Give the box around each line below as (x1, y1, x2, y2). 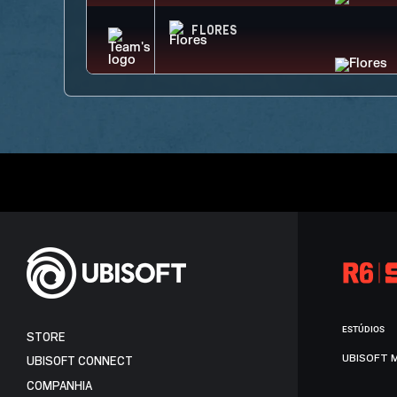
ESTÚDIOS (342, 324, 385, 334)
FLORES (191, 24, 237, 38)
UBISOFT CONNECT (27, 354, 133, 369)
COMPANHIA (27, 378, 92, 393)
